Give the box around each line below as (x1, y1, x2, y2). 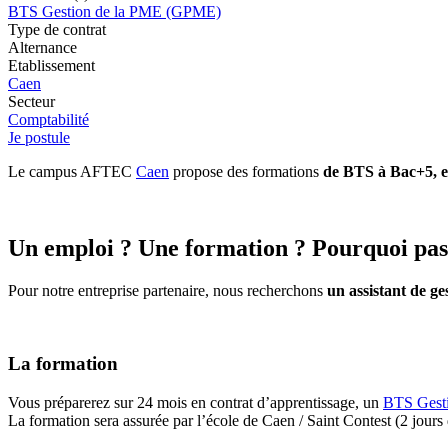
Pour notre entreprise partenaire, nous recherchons (8, 282, 327, 300)
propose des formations (169, 163, 323, 181)
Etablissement (8, 57, 95, 75)
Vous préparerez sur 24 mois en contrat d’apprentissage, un (8, 393, 383, 411)
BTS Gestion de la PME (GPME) (8, 3, 221, 21)
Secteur (8, 93, 55, 111)
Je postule (8, 129, 70, 147)
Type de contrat (8, 21, 106, 39)
